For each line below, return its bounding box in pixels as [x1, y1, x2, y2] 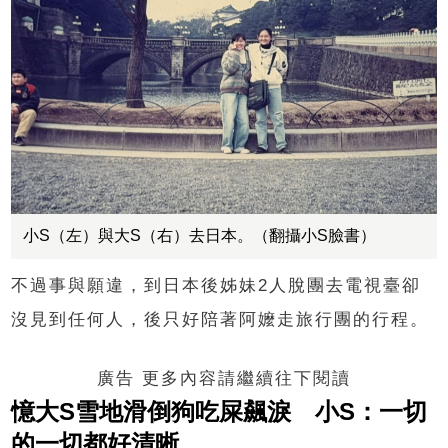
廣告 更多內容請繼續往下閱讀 [97, 368, 351, 388]
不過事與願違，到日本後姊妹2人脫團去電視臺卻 [11, 275, 422, 295]
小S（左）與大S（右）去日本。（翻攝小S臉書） [23, 226, 377, 244]
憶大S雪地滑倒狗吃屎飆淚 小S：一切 [11, 397, 428, 425]
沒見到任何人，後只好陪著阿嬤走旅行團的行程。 [11, 309, 430, 329]
